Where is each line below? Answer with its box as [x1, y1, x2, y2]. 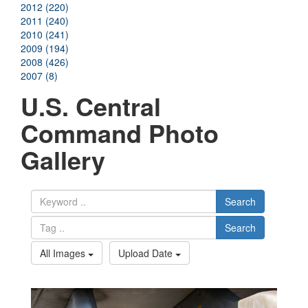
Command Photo [21, 115, 219, 151]
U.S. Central [21, 88, 161, 124]
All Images [40, 246, 88, 261]
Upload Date [118, 246, 175, 261]
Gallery [21, 142, 105, 178]
